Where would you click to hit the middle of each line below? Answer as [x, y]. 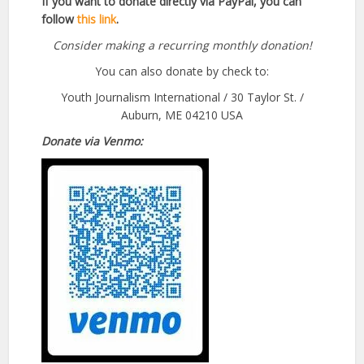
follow [60, 19]
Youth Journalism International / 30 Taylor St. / [182, 97]
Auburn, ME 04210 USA [182, 115]
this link [97, 19]
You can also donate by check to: [182, 71]
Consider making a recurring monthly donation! [182, 45]
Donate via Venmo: [93, 141]
